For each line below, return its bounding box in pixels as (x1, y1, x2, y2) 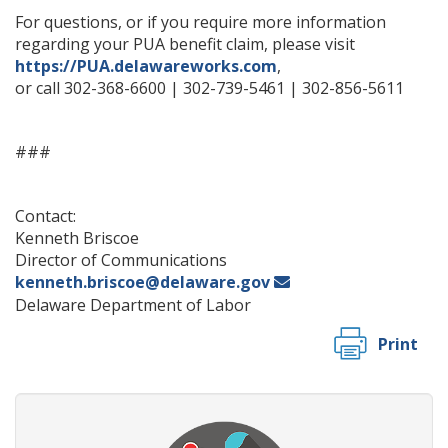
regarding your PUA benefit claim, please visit (15, 33, 355, 55)
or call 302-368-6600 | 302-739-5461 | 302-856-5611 (15, 77, 404, 99)
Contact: (15, 205, 76, 227)
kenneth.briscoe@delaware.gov (15, 271, 270, 293)
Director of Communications (15, 249, 227, 271)
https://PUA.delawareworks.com (15, 55, 277, 77)
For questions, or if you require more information (15, 11, 386, 33)
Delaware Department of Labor (15, 294, 251, 316)
